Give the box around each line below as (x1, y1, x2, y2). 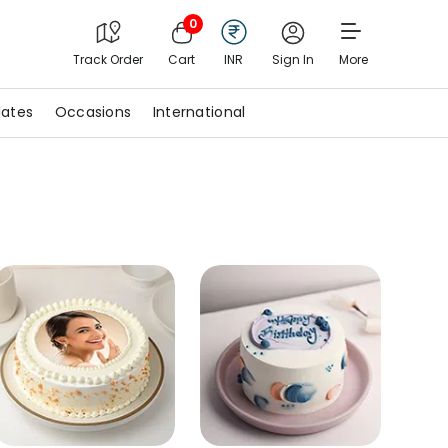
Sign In (271, 51, 314, 68)
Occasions (54, 102, 132, 122)
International (152, 102, 246, 122)
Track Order (72, 51, 143, 68)
